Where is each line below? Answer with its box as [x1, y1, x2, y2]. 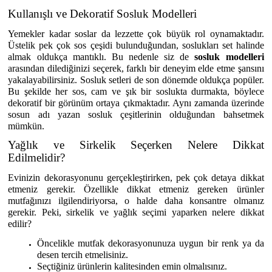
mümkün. [8, 120, 45, 131]
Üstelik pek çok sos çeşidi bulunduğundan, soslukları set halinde [8, 39, 264, 50]
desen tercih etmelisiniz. [37, 249, 129, 260]
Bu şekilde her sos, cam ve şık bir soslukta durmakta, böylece [8, 86, 264, 97]
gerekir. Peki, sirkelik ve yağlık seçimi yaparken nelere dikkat [8, 206, 264, 217]
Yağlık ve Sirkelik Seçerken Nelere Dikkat [8, 138, 264, 151]
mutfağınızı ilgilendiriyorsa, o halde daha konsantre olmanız [8, 195, 264, 206]
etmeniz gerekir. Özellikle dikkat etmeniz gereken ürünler [8, 183, 264, 194]
